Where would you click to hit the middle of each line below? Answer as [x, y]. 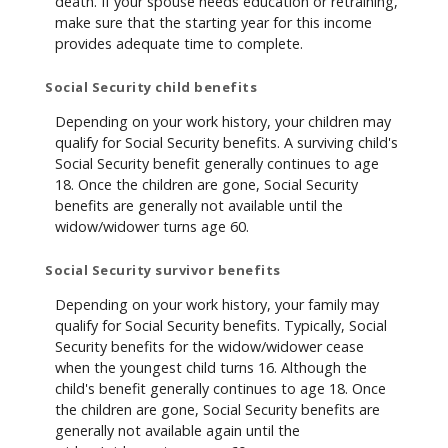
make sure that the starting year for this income [213, 22]
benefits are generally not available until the [199, 205]
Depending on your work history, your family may [217, 304]
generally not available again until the [177, 430]
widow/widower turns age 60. [152, 226]
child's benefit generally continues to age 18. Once [220, 388]
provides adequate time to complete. [179, 43]
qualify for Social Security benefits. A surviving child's [226, 142]
